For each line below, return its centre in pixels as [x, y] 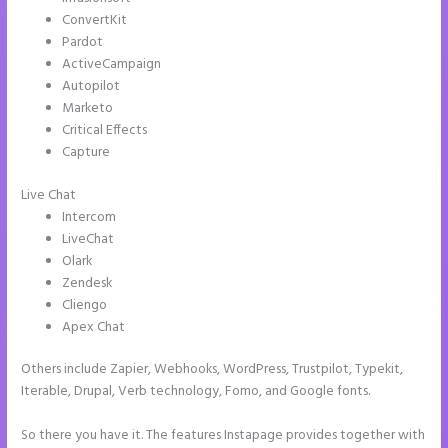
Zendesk [87, 283]
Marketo [88, 109]
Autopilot [91, 87]
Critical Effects [105, 131]
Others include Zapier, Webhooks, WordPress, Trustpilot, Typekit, [212, 370]
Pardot [83, 43]
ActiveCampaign [112, 65]
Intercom [89, 217]
